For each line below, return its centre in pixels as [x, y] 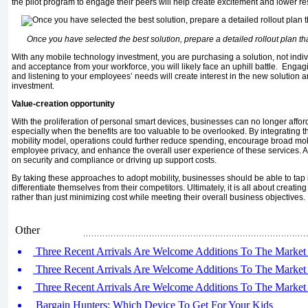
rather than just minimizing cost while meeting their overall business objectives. [158, 198]
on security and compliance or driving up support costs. [114, 161]
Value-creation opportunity [63, 104]
